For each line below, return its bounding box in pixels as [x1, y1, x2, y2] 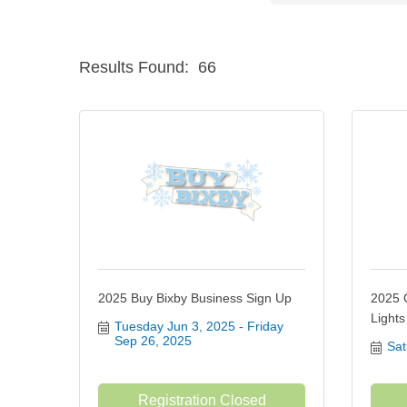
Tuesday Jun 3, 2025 [114, 319, 235, 333]
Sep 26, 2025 [114, 333, 192, 348]
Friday [246, 319, 283, 333]
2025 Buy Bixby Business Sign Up [98, 291, 292, 305]
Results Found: [79, 58, 189, 76]
